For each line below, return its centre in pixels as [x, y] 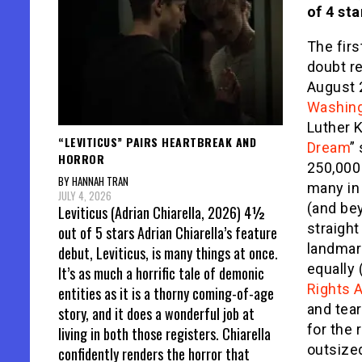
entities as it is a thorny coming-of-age [166, 294]
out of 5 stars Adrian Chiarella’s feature [168, 233]
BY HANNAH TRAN [93, 181]
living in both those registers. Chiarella [164, 334]
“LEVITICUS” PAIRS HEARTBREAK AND [157, 141]
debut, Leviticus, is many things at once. [168, 253]
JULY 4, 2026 [85, 196]
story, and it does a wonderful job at [156, 314]
